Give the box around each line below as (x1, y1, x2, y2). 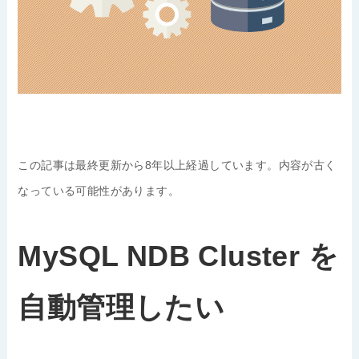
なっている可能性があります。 (18, 184, 180, 197)
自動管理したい (18, 292, 225, 325)
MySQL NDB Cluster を (18, 240, 339, 273)
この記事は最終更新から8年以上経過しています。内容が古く (18, 158, 337, 171)
